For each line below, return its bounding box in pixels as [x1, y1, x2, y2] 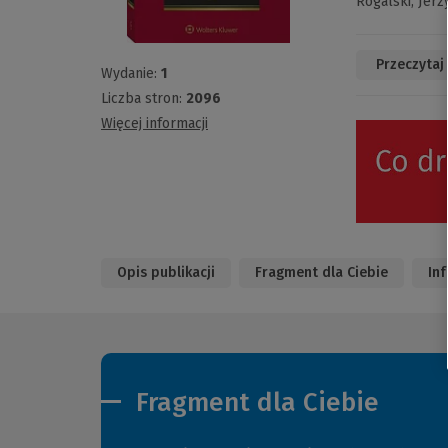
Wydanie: [101, 65, 161, 83]
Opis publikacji [117, 263, 215, 281]
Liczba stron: [101, 90, 186, 108]
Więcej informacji [101, 115, 208, 133]
